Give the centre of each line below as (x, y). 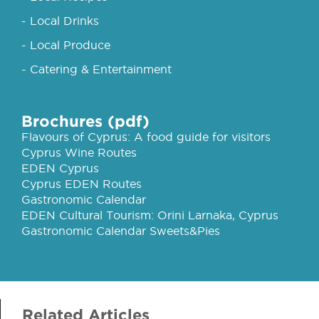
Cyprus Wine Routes (79, 152)
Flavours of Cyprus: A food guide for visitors (146, 136)
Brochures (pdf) (85, 120)
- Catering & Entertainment (96, 69)
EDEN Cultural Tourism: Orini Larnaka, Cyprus (150, 215)
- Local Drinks (60, 20)
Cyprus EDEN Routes (82, 183)
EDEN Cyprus (60, 168)
